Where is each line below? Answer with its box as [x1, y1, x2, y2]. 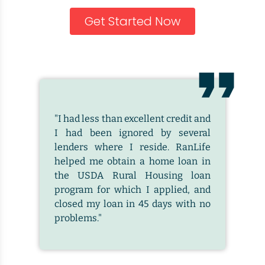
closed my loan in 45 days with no [54, 198, 211, 210]
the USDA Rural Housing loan [54, 170, 211, 182]
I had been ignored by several [54, 127, 211, 139]
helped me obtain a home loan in [54, 156, 211, 167]
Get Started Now [85, 13, 180, 30]
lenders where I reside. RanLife [54, 141, 211, 153]
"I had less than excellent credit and [54, 113, 211, 125]
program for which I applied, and [54, 184, 211, 196]
